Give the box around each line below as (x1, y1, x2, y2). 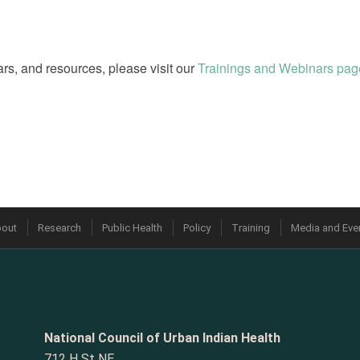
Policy (183, 222, 211, 234)
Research (38, 222, 81, 234)
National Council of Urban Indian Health (44, 329, 280, 346)
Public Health (102, 222, 162, 234)
